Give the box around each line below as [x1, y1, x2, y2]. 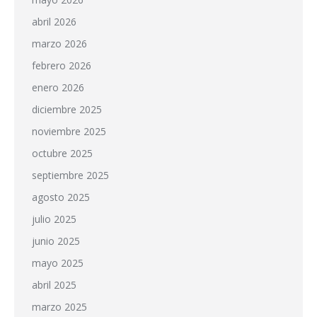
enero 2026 [32, 80, 84, 94]
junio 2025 [32, 234, 80, 248]
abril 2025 [32, 277, 76, 292]
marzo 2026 [32, 36, 87, 50]
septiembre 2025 [32, 168, 109, 182]
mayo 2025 [32, 255, 83, 270]
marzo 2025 [32, 299, 87, 313]
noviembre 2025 [32, 124, 106, 138]
